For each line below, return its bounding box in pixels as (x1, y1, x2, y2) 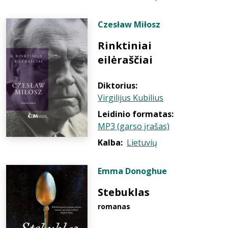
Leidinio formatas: (98, 108, 174, 120)
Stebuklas (98, 185, 150, 199)
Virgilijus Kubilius (98, 92, 163, 103)
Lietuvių (127, 137, 157, 148)
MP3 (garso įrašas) (98, 121, 169, 132)
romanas (98, 202, 130, 211)
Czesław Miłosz (98, 19, 160, 30)
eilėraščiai (98, 53, 153, 67)
